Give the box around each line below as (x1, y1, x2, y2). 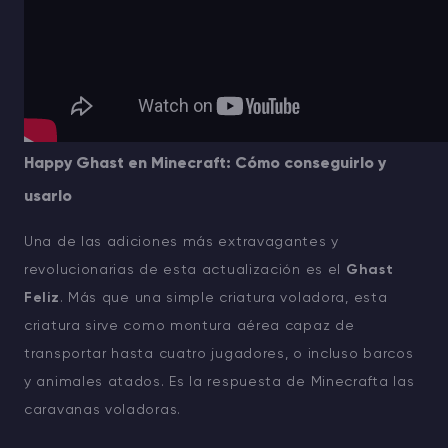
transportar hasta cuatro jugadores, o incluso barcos (24, 346, 414, 361)
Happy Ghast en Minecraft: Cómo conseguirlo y (24, 155, 386, 172)
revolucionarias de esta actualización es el (24, 262, 346, 277)
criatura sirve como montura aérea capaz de (24, 318, 355, 333)
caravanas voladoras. (24, 402, 181, 417)
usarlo (24, 188, 72, 205)
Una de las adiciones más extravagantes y (24, 234, 340, 249)
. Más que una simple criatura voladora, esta (59, 290, 388, 305)
